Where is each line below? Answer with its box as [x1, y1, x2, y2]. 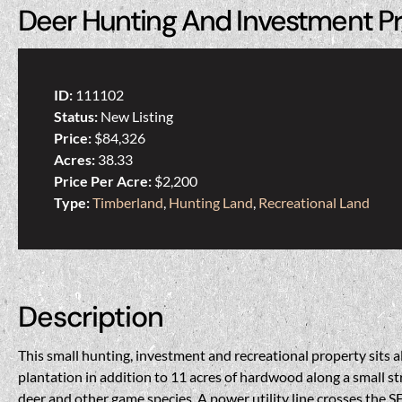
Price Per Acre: [54, 172, 154, 190]
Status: [54, 108, 100, 126]
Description [18, 298, 163, 336]
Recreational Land [258, 194, 370, 212]
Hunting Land [169, 194, 253, 212]
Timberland [92, 194, 163, 212]
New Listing [100, 108, 173, 126]
